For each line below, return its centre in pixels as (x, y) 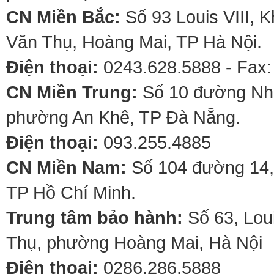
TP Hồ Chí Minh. (71, 192)
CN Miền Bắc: (63, 17)
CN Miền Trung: (72, 92)
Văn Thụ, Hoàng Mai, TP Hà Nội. (134, 42)
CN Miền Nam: (66, 167)
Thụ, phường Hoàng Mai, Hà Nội (134, 243)
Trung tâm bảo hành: (94, 217)
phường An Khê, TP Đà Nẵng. (123, 117)
